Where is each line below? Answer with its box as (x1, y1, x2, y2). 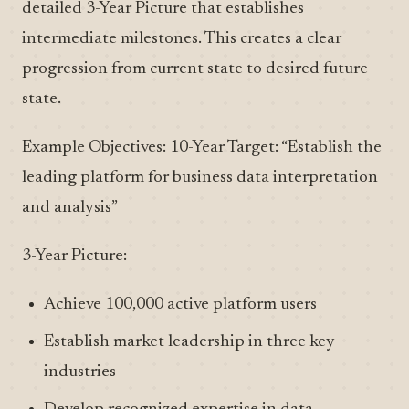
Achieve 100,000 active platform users (44, 296, 317, 313)
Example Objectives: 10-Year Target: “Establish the (22, 139, 382, 156)
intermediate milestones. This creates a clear (22, 30, 341, 47)
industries (44, 363, 116, 381)
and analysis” (22, 199, 118, 216)
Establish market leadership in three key (44, 333, 335, 351)
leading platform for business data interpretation (22, 169, 378, 186)
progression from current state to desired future (22, 60, 368, 78)
